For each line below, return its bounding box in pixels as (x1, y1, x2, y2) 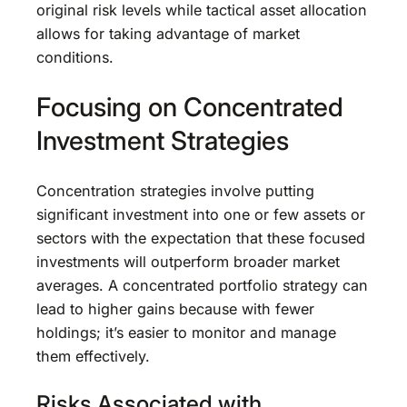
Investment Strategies (36, 124, 289, 157)
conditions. (36, 47, 114, 66)
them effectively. (36, 346, 150, 365)
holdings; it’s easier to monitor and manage (36, 323, 336, 342)
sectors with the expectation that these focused (36, 228, 365, 247)
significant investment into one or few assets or (36, 204, 365, 223)
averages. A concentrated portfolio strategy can (36, 275, 368, 294)
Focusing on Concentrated (36, 91, 343, 124)
